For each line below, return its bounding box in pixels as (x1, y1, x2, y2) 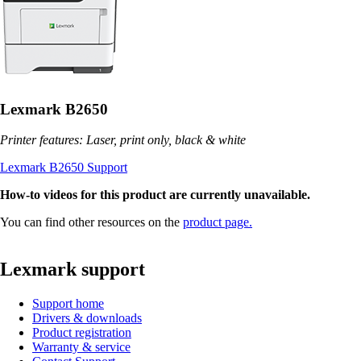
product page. (183, 215, 252, 230)
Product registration (32, 326, 131, 340)
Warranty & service (32, 340, 131, 355)
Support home (32, 297, 104, 311)
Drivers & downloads (32, 311, 142, 326)
